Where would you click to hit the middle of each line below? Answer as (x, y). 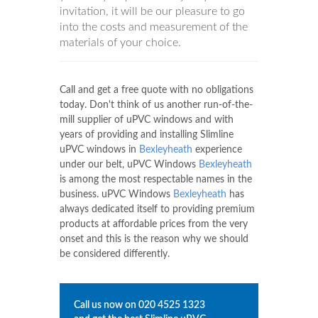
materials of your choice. (120, 43)
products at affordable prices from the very (154, 225)
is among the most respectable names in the (156, 180)
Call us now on (106, 306)
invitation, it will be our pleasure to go (152, 12)
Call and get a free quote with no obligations (157, 91)
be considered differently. (115, 254)
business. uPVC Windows (116, 195)
